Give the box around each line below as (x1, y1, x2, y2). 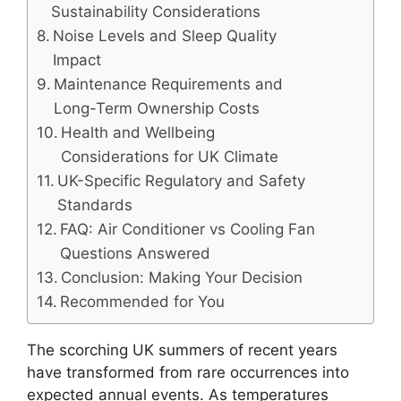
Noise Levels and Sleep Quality (53, 27, 277, 46)
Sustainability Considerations (51, 3, 261, 21)
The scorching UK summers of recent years (27, 341, 337, 359)
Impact (53, 51, 102, 70)
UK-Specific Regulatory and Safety (57, 172, 306, 191)
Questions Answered (60, 244, 211, 263)
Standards (57, 196, 133, 215)
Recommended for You (60, 293, 226, 311)
